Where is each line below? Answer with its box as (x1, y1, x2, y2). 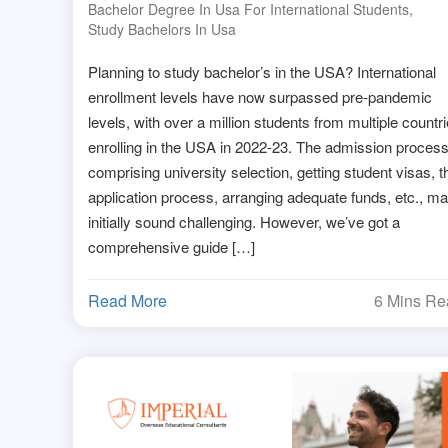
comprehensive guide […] (87, 236, 255, 258)
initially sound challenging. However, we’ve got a (87, 211, 400, 233)
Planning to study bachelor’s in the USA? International (87, 61, 436, 83)
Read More (87, 289, 167, 313)
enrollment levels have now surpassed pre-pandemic (87, 86, 432, 108)
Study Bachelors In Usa (87, 19, 236, 40)
